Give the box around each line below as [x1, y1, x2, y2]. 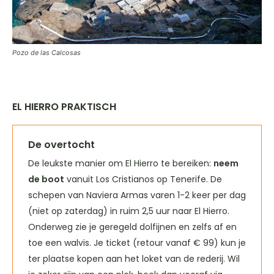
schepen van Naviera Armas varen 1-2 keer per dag [28, 189, 246, 202]
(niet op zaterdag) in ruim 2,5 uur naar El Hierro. [28, 205, 229, 218]
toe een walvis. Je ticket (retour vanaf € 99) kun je [28, 237, 246, 250]
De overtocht [28, 138, 95, 152]
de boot [28, 173, 64, 186]
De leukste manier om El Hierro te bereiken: [28, 157, 213, 170]
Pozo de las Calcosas [12, 48, 81, 57]
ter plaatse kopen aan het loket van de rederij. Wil [28, 253, 240, 265]
